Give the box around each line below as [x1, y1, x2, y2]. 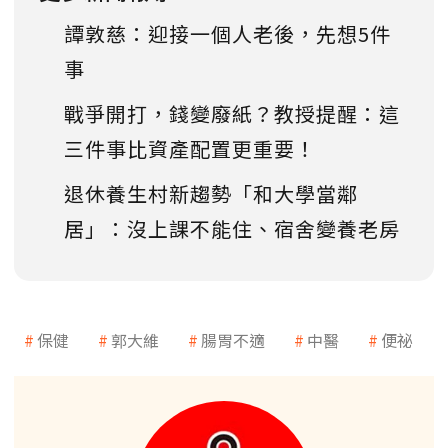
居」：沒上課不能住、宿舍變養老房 [64, 213, 400, 243]
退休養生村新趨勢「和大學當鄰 [64, 178, 358, 208]
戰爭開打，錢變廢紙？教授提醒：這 [64, 98, 400, 128]
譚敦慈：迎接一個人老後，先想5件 [64, 18, 391, 48]
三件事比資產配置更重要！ [64, 133, 316, 163]
